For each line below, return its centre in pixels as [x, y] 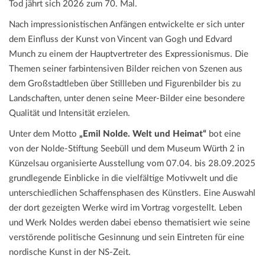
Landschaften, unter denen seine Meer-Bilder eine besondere [127, 99]
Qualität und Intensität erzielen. [70, 114]
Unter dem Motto [44, 134]
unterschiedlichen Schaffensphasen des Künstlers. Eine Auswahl [132, 193]
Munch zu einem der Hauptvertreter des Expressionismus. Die [129, 54]
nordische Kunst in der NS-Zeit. [70, 253]
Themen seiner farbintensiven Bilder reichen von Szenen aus [126, 69]
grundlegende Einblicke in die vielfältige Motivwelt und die [123, 179]
